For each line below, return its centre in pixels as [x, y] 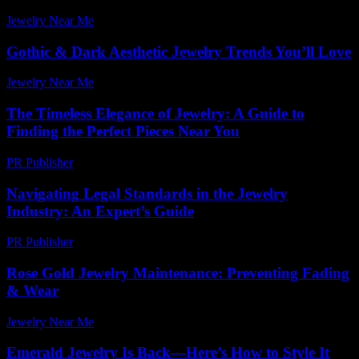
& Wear [32, 290]
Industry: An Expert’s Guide [100, 211]
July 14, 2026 [135, 321]
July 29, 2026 [135, 20]
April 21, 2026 [137, 83]
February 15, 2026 [127, 162]
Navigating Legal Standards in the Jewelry [147, 193]
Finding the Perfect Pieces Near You [123, 131]
